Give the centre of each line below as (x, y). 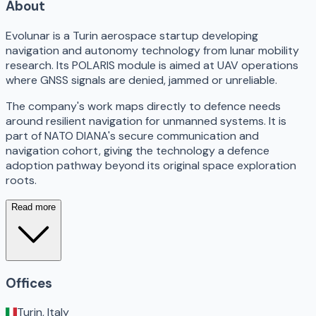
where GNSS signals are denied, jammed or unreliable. (141, 80)
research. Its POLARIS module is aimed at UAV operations (152, 65)
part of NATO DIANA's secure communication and (132, 135)
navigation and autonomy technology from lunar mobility (152, 50)
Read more (34, 207)
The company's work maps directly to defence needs (143, 106)
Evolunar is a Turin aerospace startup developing (132, 35)
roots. (21, 180)
